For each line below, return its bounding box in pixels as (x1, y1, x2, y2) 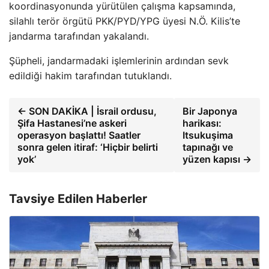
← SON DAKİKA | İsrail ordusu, (17, 104, 157, 117)
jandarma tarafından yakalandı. (9, 29, 149, 42)
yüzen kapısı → (182, 153, 252, 165)
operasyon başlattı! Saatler (17, 128, 141, 141)
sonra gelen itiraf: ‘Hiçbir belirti (17, 141, 158, 153)
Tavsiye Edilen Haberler (9, 191, 147, 206)
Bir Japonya (182, 104, 237, 117)
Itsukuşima (182, 128, 233, 141)
